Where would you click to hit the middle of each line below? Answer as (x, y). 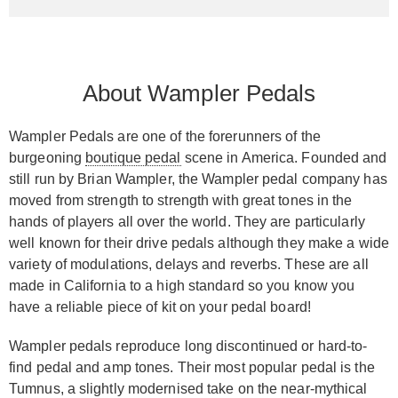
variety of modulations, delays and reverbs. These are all (189, 264)
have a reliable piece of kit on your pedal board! (160, 306)
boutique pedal (133, 157)
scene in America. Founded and (284, 157)
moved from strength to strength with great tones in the (181, 200)
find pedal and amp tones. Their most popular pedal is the (192, 367)
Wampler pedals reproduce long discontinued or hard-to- (188, 346)
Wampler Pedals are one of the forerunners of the (165, 136)
